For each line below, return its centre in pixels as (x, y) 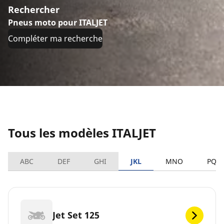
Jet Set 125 (76, 215)
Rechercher (34, 9)
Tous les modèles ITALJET (82, 132)
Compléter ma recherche (55, 38)
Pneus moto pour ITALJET (58, 22)
